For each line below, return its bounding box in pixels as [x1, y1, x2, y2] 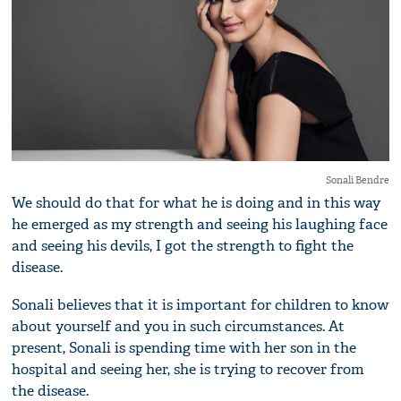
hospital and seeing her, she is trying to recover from [12, 360, 365, 380]
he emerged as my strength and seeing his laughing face [12, 215, 388, 235]
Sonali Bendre [325, 174, 389, 187]
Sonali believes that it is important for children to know [12, 295, 389, 315]
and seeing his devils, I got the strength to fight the [12, 236, 354, 256]
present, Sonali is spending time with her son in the [12, 338, 357, 358]
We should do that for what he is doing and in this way [12, 193, 381, 213]
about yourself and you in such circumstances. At [12, 317, 346, 337]
